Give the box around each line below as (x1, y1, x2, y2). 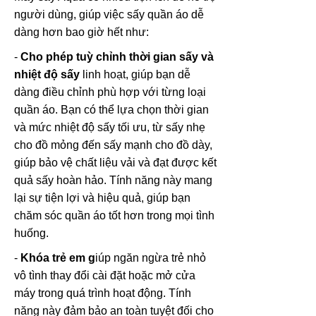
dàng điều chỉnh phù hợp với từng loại (14, 86, 206, 99)
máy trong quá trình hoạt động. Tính (14, 287, 191, 300)
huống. (14, 227, 49, 240)
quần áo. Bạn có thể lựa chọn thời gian (14, 104, 209, 116)
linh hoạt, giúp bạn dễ (80, 68, 190, 81)
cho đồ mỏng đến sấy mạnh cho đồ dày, (14, 139, 212, 152)
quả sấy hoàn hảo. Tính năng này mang (14, 174, 212, 187)
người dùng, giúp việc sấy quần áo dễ (14, 8, 204, 21)
